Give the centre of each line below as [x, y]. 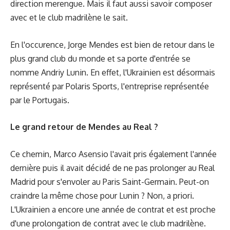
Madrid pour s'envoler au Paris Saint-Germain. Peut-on [110, 181]
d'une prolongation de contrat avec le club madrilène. [108, 223]
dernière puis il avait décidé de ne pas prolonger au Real [112, 168]
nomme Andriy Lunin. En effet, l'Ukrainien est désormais [113, 72]
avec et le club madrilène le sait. [69, 17]
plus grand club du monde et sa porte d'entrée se [100, 58]
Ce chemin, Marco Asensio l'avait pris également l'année [113, 154]
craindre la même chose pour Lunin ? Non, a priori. [102, 195]
